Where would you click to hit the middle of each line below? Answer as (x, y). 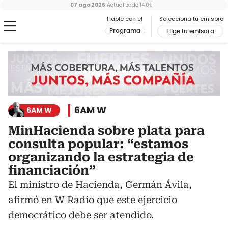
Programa (125, 31)
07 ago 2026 (88, 5)
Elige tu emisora (190, 31)
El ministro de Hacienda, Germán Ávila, (100, 185)
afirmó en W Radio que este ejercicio (93, 200)
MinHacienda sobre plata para (106, 131)
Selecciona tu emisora (192, 19)
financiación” (52, 171)
